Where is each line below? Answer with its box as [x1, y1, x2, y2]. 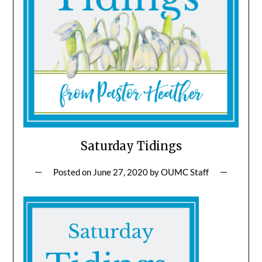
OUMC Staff [161, 166, 209, 177]
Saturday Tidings [80, 138, 182, 153]
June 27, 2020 [93, 166, 148, 177]
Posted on [53, 166, 93, 177]
